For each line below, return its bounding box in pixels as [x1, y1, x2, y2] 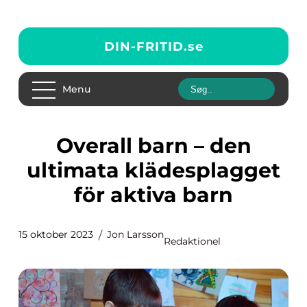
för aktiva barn [74, 182, 233, 208]
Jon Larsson [107, 228, 164, 241]
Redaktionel [164, 235, 221, 247]
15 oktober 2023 [19, 228, 93, 241]
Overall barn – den [56, 133, 73, 158]
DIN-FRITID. [103, 38, 188, 54]
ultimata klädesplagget [27, 158, 280, 183]
